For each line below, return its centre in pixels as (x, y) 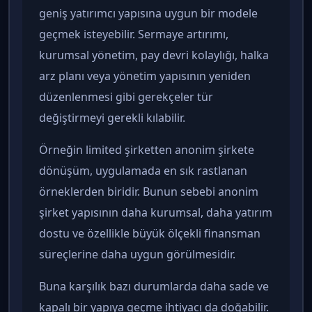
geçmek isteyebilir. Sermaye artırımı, (134, 34)
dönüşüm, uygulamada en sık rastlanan (143, 171)
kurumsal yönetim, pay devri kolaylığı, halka (154, 55)
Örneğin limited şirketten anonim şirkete (147, 150)
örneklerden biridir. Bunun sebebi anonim (149, 192)
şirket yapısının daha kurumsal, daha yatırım (156, 213)
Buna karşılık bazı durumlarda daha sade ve (154, 287)
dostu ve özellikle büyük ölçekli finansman (150, 234)
